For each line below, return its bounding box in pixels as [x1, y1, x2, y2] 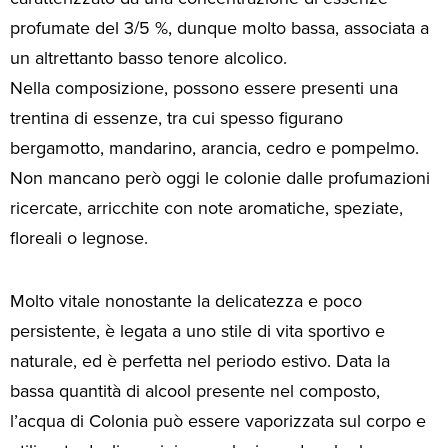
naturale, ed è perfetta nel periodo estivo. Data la [10, 347, 390, 374]
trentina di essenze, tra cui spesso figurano [10, 105, 343, 132]
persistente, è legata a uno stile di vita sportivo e [10, 317, 385, 344]
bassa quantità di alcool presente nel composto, [10, 377, 380, 404]
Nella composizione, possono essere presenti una [10, 75, 398, 102]
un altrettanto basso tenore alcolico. [10, 45, 287, 72]
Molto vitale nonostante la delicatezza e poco [10, 287, 362, 314]
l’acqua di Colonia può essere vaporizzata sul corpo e [10, 407, 426, 434]
